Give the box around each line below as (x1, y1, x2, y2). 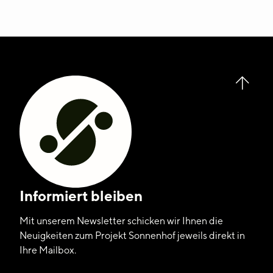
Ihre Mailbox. (19, 244, 76, 256)
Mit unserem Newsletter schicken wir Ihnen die (19, 215, 223, 227)
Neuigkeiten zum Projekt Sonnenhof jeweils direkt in (19, 230, 245, 241)
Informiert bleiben (19, 187, 143, 204)
